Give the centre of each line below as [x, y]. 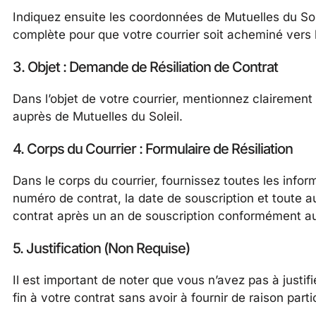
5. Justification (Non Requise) [101, 248]
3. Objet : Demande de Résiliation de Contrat [145, 67]
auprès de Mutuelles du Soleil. [98, 116]
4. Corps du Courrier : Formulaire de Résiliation [153, 148]
